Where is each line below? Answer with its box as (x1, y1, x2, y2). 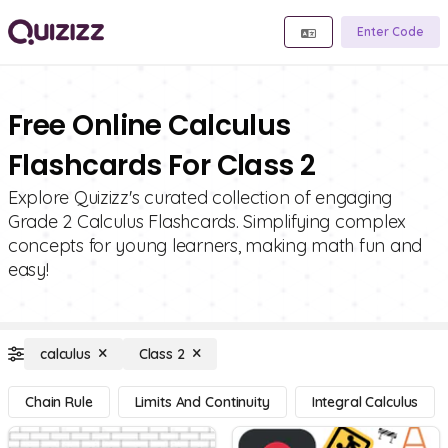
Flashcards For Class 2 (8, 146, 316, 185)
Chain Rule (25, 393, 93, 411)
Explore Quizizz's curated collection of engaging (8, 186, 393, 209)
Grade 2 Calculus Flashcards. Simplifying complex (8, 210, 407, 233)
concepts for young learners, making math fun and (8, 234, 423, 257)
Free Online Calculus (8, 106, 291, 145)
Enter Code (357, 24, 424, 39)
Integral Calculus (311, 393, 419, 411)
